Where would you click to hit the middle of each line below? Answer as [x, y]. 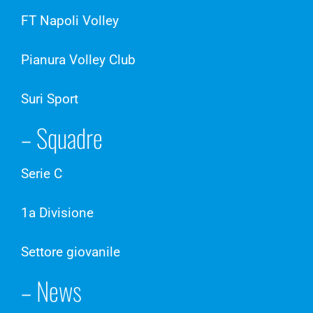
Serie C [42, 174]
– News [51, 291]
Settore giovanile [71, 252]
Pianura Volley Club [78, 59]
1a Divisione [57, 213]
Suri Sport [50, 99]
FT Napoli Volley [70, 20]
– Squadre [62, 137]
